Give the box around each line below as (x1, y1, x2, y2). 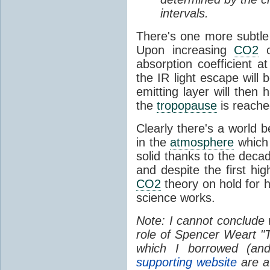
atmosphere (170, 135, 234, 149)
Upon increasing (136, 43, 234, 57)
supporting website (136, 255, 237, 269)
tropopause (157, 98, 217, 112)
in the (136, 135, 171, 149)
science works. (136, 190, 215, 204)
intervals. (160, 6, 209, 20)
